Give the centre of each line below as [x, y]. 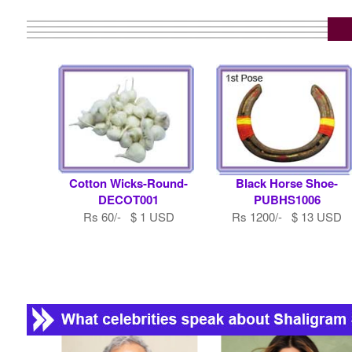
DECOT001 [129, 200]
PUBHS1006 [287, 200]
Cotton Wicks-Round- [129, 183]
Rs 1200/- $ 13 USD [287, 217]
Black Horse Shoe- [287, 183]
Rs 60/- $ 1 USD [128, 217]
